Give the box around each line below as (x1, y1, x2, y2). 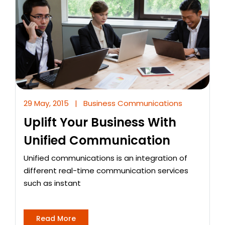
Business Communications (83, 98, 182, 109)
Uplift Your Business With (24, 114, 176, 131)
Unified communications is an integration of (24, 153, 187, 164)
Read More (36, 213, 76, 224)
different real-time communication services (24, 165, 188, 176)
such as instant (24, 178, 81, 189)
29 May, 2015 (24, 98, 69, 109)
